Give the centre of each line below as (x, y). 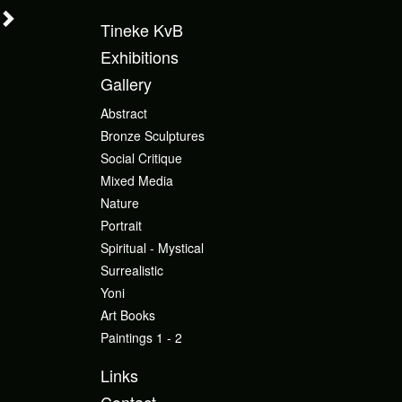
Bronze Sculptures (153, 135)
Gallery (126, 83)
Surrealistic (132, 270)
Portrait (121, 225)
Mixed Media (137, 180)
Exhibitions (140, 56)
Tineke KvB (142, 29)
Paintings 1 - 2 (141, 337)
